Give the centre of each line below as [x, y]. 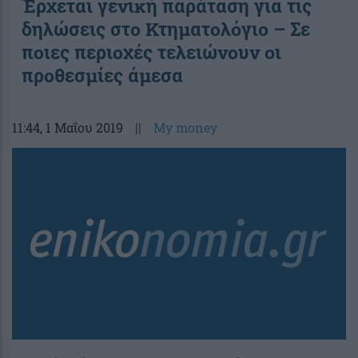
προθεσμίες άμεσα [102, 75]
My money [185, 127]
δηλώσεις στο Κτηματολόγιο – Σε [166, 28]
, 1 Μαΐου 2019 [82, 127]
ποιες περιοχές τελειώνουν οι [151, 52]
